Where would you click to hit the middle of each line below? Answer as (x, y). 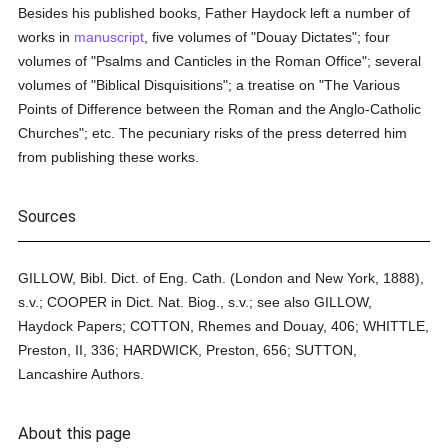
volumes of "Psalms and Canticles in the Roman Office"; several (220, 61)
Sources (47, 216)
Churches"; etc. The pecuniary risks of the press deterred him (213, 133)
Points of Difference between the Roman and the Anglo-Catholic (220, 109)
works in (46, 37)
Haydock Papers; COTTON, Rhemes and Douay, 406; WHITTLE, (224, 326)
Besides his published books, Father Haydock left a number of (214, 13)
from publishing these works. (109, 157)
